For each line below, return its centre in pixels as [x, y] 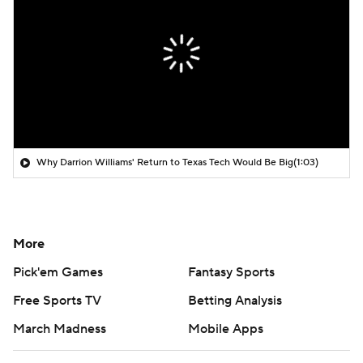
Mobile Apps [226, 329]
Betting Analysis [235, 300]
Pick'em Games [58, 272]
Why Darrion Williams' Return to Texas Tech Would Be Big [165, 162]
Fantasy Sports [231, 272]
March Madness [60, 329]
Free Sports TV [57, 300]
